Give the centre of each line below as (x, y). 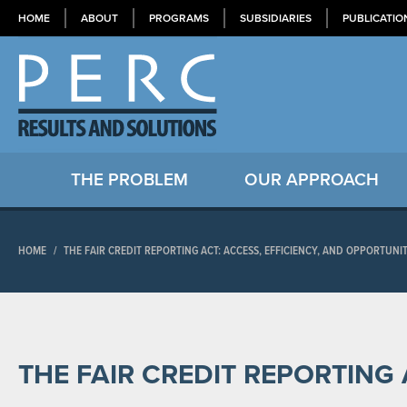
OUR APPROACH (312, 180)
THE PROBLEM (129, 180)
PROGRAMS (179, 18)
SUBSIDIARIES (276, 18)
